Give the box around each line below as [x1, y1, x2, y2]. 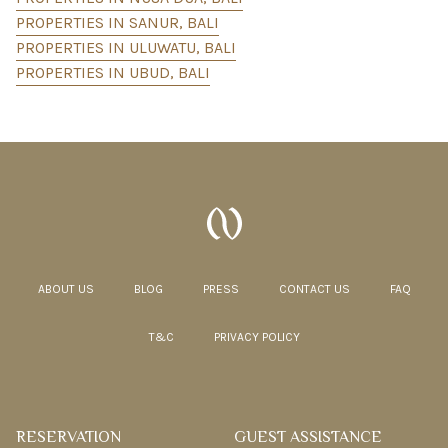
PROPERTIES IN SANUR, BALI [16, 13, 219, 32]
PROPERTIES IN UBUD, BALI [16, 63, 210, 82]
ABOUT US [37, 282, 94, 296]
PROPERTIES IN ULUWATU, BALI [16, 38, 236, 57]
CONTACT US [278, 282, 350, 296]
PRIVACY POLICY [213, 330, 300, 344]
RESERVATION [16, 428, 121, 446]
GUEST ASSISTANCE [234, 428, 382, 446]
